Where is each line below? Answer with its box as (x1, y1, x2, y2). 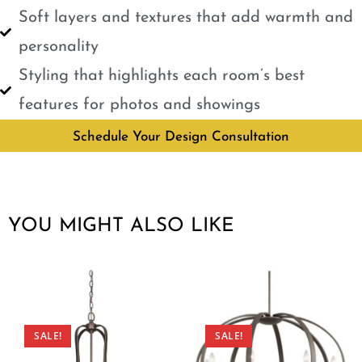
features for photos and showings (18, 97, 260, 114)
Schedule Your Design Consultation (73, 130, 289, 145)
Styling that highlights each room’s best (18, 68, 305, 85)
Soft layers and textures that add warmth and (18, 10, 353, 27)
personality (18, 39, 99, 56)
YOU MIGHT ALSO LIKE (8, 217, 234, 237)
